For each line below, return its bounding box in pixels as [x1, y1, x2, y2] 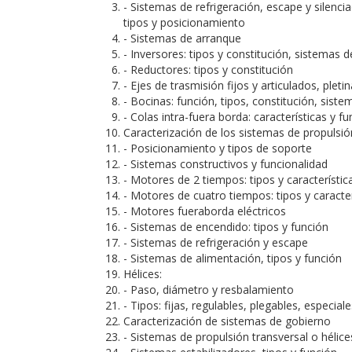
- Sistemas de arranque [123, 31, 241, 46]
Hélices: [123, 266, 162, 281]
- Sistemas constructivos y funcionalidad [123, 156, 328, 171]
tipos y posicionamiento [123, 15, 245, 30]
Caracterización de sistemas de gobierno [123, 313, 331, 328]
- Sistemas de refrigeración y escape [123, 235, 308, 250]
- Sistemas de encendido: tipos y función [123, 219, 328, 234]
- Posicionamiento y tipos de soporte [123, 141, 312, 156]
